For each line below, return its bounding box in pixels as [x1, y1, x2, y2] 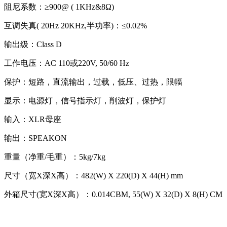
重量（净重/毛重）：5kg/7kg [4, 152, 105, 161]
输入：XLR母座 [4, 115, 61, 124]
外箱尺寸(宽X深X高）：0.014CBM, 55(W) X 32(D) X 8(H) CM [4, 190, 222, 199]
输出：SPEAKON [4, 133, 67, 142]
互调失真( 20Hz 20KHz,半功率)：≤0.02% [4, 21, 147, 30]
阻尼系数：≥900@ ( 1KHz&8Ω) [4, 2, 114, 11]
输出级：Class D [4, 40, 62, 49]
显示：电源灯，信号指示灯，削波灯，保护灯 [4, 96, 166, 105]
